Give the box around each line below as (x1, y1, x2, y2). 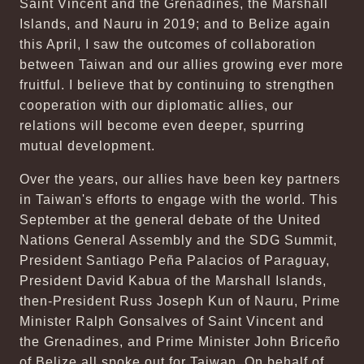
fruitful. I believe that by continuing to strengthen (19, 78, 335, 92)
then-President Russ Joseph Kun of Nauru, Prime (19, 294, 340, 308)
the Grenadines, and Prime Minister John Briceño (19, 335, 340, 349)
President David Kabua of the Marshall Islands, (19, 274, 327, 288)
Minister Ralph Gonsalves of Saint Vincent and (19, 314, 324, 328)
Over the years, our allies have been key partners (19, 172, 340, 186)
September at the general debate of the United (19, 213, 321, 227)
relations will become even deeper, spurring (19, 119, 305, 132)
